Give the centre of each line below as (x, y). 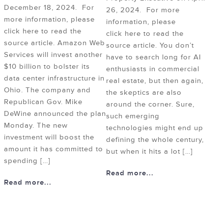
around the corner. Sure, (150, 105)
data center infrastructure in (54, 79)
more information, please (49, 20)
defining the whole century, (155, 140)
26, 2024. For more (143, 10)
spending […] (27, 161)
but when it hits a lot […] (150, 152)
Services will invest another (53, 55)
